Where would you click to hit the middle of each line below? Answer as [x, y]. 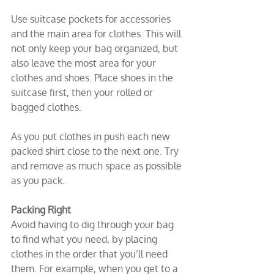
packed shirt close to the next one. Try [96, 151]
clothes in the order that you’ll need [91, 254]
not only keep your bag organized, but [96, 48]
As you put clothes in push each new [92, 136]
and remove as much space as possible [98, 166]
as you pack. [38, 180]
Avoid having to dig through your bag [94, 224]
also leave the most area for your [85, 63]
